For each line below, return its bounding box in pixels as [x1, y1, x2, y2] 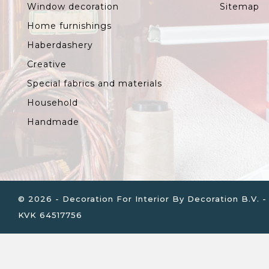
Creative [27, 59, 67, 70]
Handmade [27, 116, 79, 128]
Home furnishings [27, 20, 112, 32]
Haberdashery [27, 40, 93, 51]
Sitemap [220, 1, 259, 13]
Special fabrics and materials [27, 78, 162, 89]
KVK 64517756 [18, 210, 82, 220]
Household [27, 97, 78, 109]
